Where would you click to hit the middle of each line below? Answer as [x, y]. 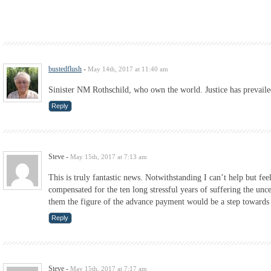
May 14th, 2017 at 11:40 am [128, 69]
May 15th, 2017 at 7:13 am [109, 157]
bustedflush [65, 69]
